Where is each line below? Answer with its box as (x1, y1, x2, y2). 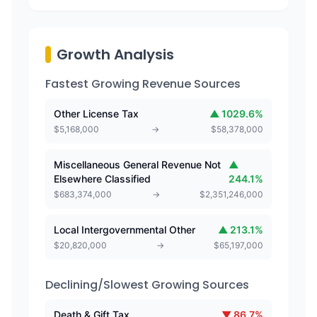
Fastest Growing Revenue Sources (45, 76, 241, 92)
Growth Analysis (57, 45, 174, 64)
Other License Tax (54, 108, 139, 120)
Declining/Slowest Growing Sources (45, 277, 249, 293)
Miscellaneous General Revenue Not (54, 158, 221, 171)
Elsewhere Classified (54, 173, 151, 185)
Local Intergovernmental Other (54, 224, 195, 236)
